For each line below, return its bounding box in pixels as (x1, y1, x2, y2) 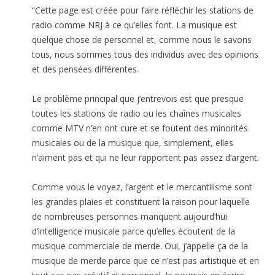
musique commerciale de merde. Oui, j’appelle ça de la (32, 240, 249, 252)
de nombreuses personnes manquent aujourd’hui (32, 211, 228, 223)
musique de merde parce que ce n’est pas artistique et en (32, 255, 260, 267)
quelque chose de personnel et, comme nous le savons (32, 34, 252, 46)
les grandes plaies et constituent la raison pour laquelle (32, 196, 250, 208)
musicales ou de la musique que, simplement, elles (32, 137, 234, 149)
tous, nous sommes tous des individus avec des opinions (32, 48, 259, 61)
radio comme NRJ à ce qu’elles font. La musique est (32, 19, 238, 31)
